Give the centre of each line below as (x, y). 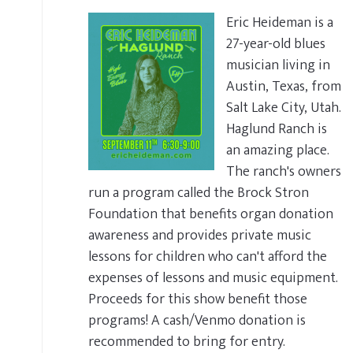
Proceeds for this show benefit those (198, 299)
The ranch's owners (284, 171)
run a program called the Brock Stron (199, 193)
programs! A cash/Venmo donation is (197, 320)
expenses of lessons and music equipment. (213, 278)
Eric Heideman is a (280, 22)
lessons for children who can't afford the (208, 256)
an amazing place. (278, 150)
